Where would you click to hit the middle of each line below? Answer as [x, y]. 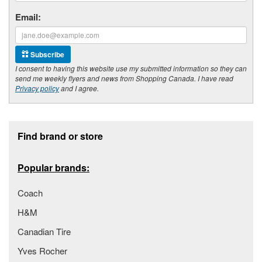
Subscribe [46, 54]
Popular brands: [54, 167]
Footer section [42, 125]
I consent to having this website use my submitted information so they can [131, 68]
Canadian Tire [44, 231]
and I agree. [79, 88]
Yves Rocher [42, 250]
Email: [28, 17]
